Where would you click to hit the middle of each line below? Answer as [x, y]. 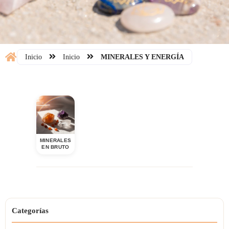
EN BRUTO [55, 147]
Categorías [30, 211]
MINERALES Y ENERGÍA [142, 57]
